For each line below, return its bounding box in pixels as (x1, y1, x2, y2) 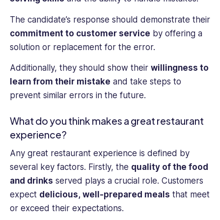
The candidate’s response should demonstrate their (10, 14, 210, 25)
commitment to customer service (10, 28, 150, 38)
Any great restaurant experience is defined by (10, 148, 190, 159)
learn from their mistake (10, 77, 110, 87)
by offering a (150, 28, 202, 38)
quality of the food (131, 162, 208, 172)
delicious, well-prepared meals (39, 190, 170, 200)
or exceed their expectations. (10, 203, 124, 214)
